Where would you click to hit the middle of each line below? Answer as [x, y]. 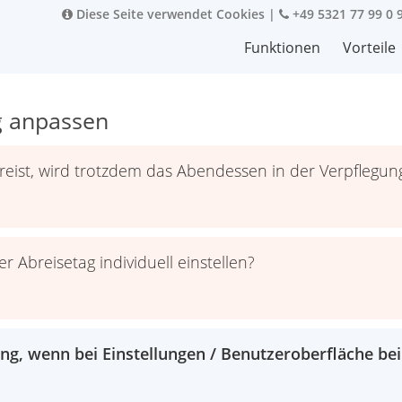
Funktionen [282, 48]
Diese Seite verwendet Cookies [169, 14]
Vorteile [369, 48]
